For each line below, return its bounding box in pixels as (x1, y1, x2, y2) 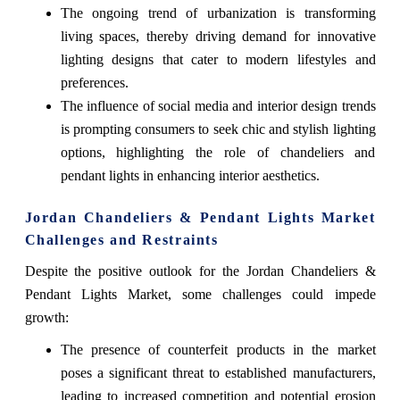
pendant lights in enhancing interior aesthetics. (60, 168, 320, 184)
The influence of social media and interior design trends (60, 98, 376, 114)
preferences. (60, 75, 129, 91)
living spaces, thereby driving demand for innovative (60, 29, 376, 45)
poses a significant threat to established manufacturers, (60, 365, 376, 381)
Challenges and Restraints (24, 232, 219, 248)
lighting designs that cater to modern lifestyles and (60, 52, 376, 68)
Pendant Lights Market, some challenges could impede (24, 287, 376, 303)
